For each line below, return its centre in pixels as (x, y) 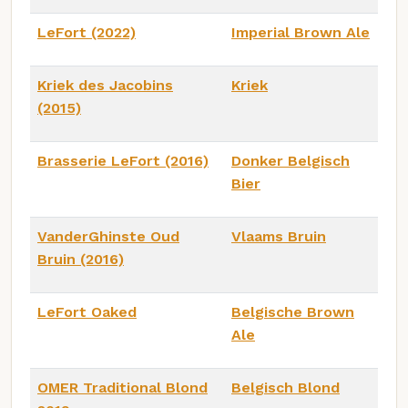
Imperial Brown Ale (301, 33)
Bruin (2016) (81, 260)
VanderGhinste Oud (108, 237)
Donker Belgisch (291, 161)
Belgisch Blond (286, 388)
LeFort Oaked (87, 312)
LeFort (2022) (87, 33)
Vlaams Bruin (279, 237)
